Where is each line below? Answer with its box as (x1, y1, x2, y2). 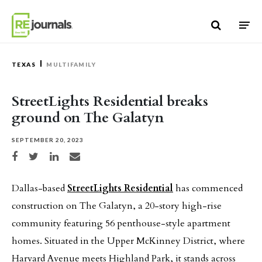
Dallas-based (12, 182, 65, 195)
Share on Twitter (28, 151, 68, 158)
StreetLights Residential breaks (12, 92, 208, 111)
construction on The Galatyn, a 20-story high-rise (12, 199, 222, 212)
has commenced (173, 182, 243, 195)
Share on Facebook (11, 151, 56, 158)
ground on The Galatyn (12, 108, 164, 127)
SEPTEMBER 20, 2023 (12, 136, 84, 143)
